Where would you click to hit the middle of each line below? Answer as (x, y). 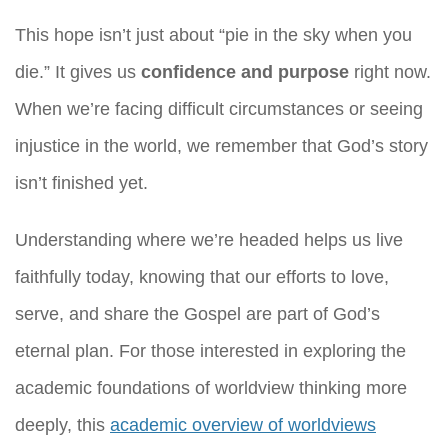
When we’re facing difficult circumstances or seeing (219, 109)
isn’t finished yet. (81, 183)
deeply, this (62, 425)
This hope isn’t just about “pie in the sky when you (213, 35)
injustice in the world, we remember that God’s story (221, 146)
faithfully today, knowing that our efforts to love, (202, 277)
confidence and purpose (245, 72)
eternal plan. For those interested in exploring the (210, 351)
